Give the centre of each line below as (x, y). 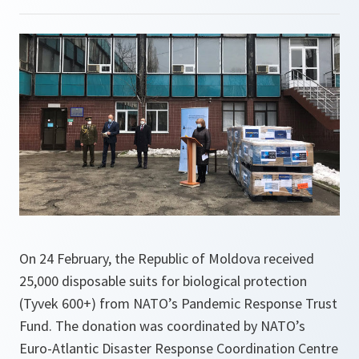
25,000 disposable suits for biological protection (163, 281)
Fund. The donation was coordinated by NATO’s (162, 326)
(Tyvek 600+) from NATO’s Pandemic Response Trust (178, 304)
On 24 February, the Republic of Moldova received (167, 259)
